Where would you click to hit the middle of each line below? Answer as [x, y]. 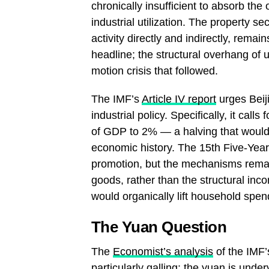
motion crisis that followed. [155, 71]
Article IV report [179, 99]
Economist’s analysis [163, 251]
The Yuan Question [159, 227]
